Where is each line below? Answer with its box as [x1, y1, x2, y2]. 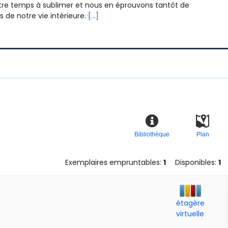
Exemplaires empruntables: [65, 157, 163, 168]
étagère [176, 198, 205, 209]
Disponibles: [173, 157, 218, 168]
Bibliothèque [134, 130, 169, 138]
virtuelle [176, 209, 205, 219]
